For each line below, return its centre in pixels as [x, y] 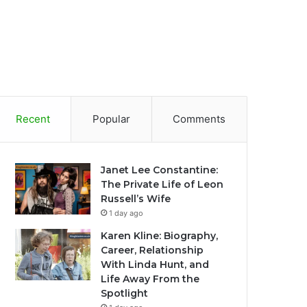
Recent [33, 119]
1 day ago [126, 213]
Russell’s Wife [136, 199]
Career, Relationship [152, 250]
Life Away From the [150, 279]
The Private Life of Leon [162, 184]
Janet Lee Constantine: [160, 170]
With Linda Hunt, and [155, 265]
